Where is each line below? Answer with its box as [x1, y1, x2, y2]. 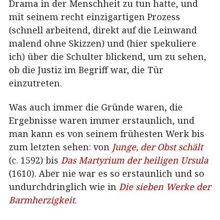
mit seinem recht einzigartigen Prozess [9, 10, 180, 23]
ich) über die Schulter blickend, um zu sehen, [9, 50, 206, 62]
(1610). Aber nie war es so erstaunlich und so [9, 167, 204, 180]
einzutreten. [9, 77, 62, 89]
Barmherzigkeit [9, 194, 75, 206]
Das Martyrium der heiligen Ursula [61, 154, 208, 166]
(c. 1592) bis [9, 154, 61, 166]
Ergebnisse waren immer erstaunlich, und [9, 114, 194, 127]
